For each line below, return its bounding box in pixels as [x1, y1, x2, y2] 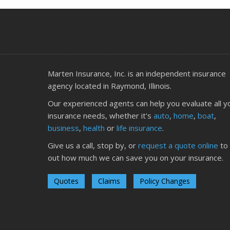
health [83, 122, 105, 133]
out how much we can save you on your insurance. [47, 152, 223, 163]
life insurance [116, 122, 162, 133]
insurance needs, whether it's [47, 110, 154, 121]
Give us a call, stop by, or [47, 140, 138, 150]
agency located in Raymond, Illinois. [47, 80, 171, 91]
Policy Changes [139, 176, 190, 186]
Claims [98, 176, 120, 186]
